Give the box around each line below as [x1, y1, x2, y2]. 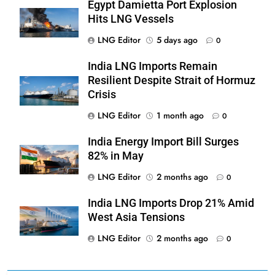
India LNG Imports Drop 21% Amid [88, 196, 254, 209]
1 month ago [157, 109, 204, 122]
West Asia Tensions [88, 211, 185, 223]
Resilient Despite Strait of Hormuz [88, 74, 255, 87]
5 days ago [157, 33, 198, 46]
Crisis [88, 88, 116, 101]
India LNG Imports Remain [88, 60, 217, 72]
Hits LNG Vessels [88, 12, 174, 25]
